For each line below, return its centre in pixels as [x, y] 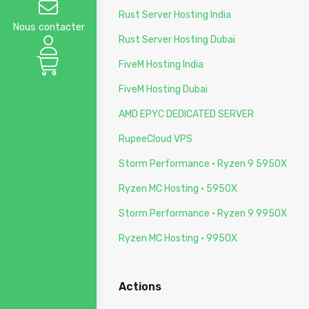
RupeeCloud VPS [156, 139]
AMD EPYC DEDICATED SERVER [186, 114]
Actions [140, 287]
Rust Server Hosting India [175, 15]
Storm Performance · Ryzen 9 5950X [203, 164]
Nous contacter [48, 27]
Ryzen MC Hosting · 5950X [178, 189]
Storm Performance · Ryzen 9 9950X [203, 213]
